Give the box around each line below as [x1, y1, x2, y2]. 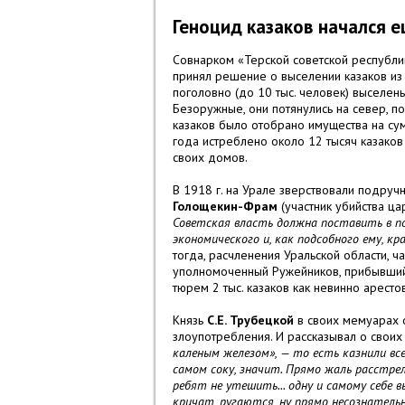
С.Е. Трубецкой [207, 312, 294, 329]
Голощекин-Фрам [173, 198, 278, 215]
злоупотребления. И [173, 328, 287, 345]
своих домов [173, 149, 245, 166]
